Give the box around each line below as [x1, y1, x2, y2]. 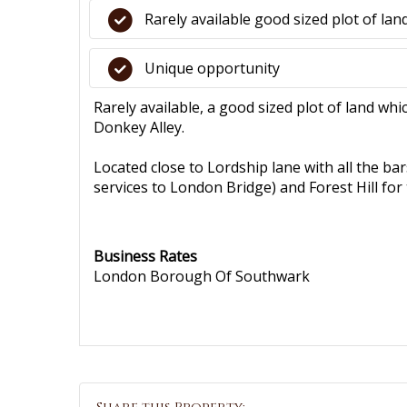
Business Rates [94, 246, 197, 266]
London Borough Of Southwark [94, 266, 310, 286]
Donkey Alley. [94, 117, 184, 137]
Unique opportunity [144, 58, 280, 78]
